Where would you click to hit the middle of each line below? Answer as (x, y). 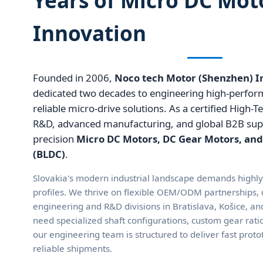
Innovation (90, 33)
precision (55, 139)
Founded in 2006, (74, 77)
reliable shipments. (73, 249)
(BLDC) (49, 154)
